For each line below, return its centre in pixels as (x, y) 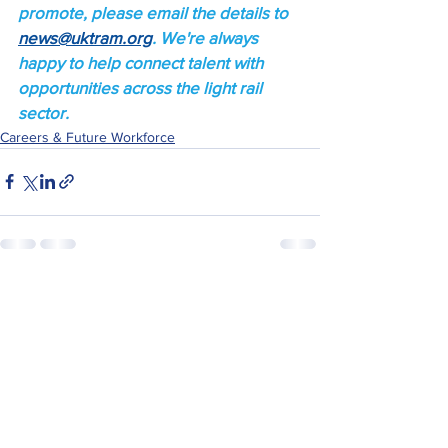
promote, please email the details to (155, 12)
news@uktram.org (85, 37)
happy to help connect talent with (142, 62)
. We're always (207, 37)
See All (298, 294)
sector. (43, 112)
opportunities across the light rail (142, 87)
